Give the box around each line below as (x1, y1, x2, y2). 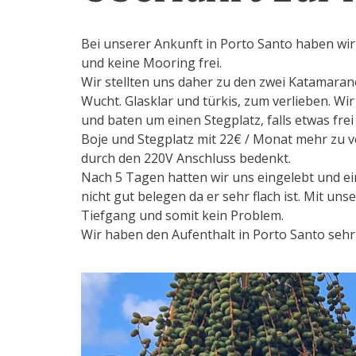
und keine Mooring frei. (81, 54, 222, 72)
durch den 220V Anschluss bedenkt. (81, 149, 291, 167)
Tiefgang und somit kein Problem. (81, 207, 284, 224)
